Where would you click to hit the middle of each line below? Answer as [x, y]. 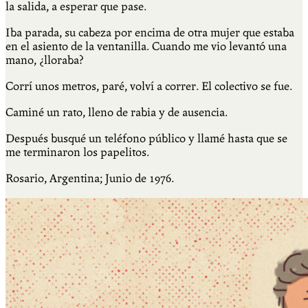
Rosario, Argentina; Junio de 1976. [90, 178]
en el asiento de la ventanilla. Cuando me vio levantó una [146, 46]
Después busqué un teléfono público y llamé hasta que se [146, 138]
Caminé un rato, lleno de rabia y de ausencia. [117, 112]
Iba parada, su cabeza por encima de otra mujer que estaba [150, 32]
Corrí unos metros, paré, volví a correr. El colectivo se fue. [149, 86]
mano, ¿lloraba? [47, 60]
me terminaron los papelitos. [77, 152]
